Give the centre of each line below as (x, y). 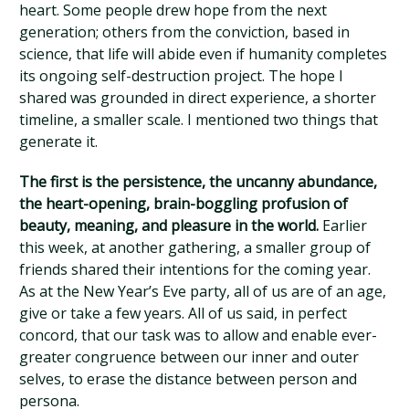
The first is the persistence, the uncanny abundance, (199, 181)
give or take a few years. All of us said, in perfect (184, 313)
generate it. (59, 141)
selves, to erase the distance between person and (189, 378)
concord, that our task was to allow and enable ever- (199, 335)
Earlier (343, 225)
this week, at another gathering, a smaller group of (195, 247)
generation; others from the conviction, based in (185, 31)
